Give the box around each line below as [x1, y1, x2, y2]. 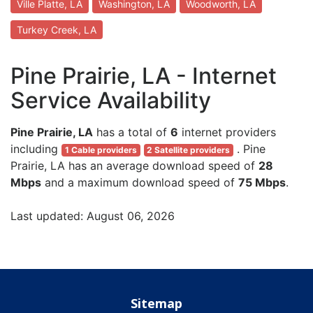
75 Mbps [238, 175, 286, 190]
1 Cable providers [64, 145, 137, 156]
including [10, 142, 61, 156]
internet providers [178, 125, 276, 140]
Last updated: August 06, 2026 [10, 209, 175, 224]
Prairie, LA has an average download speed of [10, 159, 259, 173]
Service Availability [10, 87, 211, 115]
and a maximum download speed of [41, 175, 238, 190]
